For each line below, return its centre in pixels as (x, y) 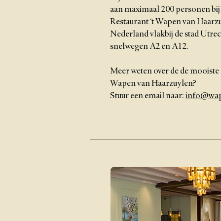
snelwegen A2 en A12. (149, 47)
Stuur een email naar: (148, 96)
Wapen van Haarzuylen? (153, 84)
